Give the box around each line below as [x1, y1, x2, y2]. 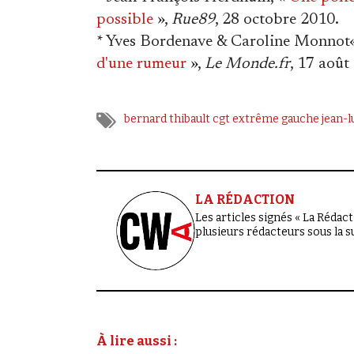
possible [96, 12, 153, 28]
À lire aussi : [96, 333, 177, 348]
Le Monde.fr [205, 56, 290, 72]
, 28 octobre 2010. [215, 12, 339, 28]
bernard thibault [124, 112, 210, 126]
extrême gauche [232, 112, 319, 126]
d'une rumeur [96, 56, 186, 72]
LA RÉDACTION [195, 192, 295, 207]
